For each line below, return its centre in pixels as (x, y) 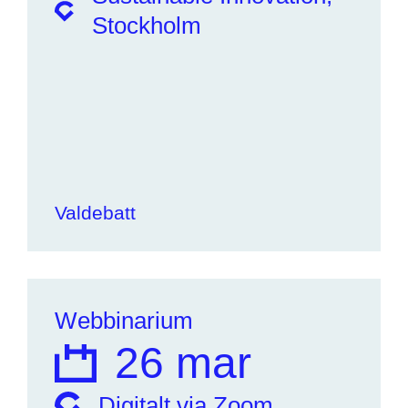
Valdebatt (95, 213)
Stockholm (146, 25)
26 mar (183, 363)
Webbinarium (124, 321)
